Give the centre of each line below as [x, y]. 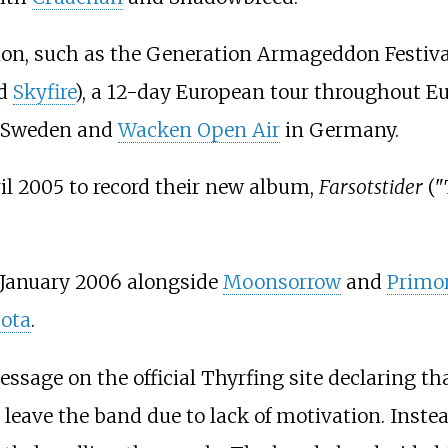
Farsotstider [370, 187]
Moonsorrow [281, 282]
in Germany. [339, 130]
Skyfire [43, 92]
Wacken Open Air [198, 130]
